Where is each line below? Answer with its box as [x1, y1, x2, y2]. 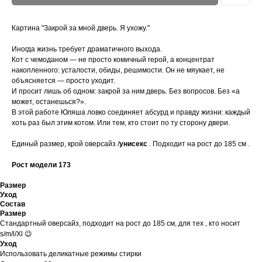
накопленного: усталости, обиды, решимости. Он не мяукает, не [12, 66, 225, 75]
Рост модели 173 [12, 161, 71, 170]
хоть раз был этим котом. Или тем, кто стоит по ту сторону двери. [12, 119, 230, 127]
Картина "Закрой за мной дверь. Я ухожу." [12, 24, 150, 33]
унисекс [119, 140, 147, 149]
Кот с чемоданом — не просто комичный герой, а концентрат [12, 56, 215, 64]
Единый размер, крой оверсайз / [12, 140, 119, 149]
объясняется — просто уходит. [12, 77, 115, 85]
